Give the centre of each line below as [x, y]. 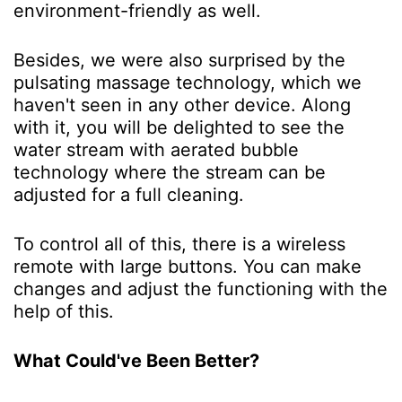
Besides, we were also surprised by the [179, 61]
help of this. [64, 312]
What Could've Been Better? [136, 361]
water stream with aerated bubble [156, 150]
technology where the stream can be [170, 173]
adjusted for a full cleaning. [129, 195]
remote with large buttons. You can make [188, 267]
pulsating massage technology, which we [188, 83]
